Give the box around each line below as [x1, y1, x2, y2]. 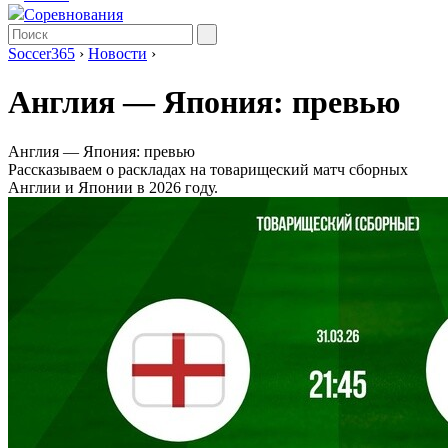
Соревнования [24, 6, 123, 23]
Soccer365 [8, 45, 75, 62]
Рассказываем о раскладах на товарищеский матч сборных [8, 160, 408, 178]
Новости [88, 45, 147, 62]
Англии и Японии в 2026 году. [8, 178, 218, 196]
